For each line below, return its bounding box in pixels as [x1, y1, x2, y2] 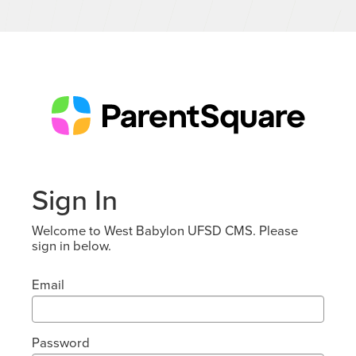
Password [32, 333, 90, 352]
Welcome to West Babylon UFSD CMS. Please [32, 221, 298, 240]
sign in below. [32, 236, 111, 255]
